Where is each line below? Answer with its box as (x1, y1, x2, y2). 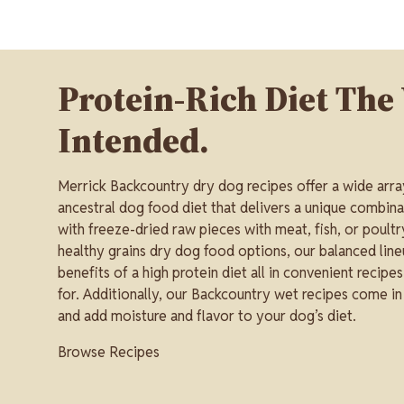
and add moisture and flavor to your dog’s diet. (58, 307, 360, 326)
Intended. (58, 116, 209, 165)
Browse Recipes (58, 343, 160, 363)
